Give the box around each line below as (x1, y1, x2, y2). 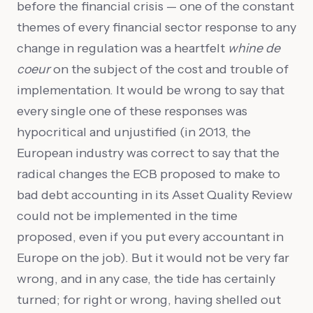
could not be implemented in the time (17, 208, 238, 224)
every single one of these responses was (17, 103, 247, 119)
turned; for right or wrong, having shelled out (17, 292, 281, 307)
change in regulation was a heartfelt (17, 41, 228, 56)
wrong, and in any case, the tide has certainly (17, 271, 275, 286)
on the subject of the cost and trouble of (50, 61, 289, 77)
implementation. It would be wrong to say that (17, 82, 284, 98)
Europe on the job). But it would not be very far (17, 250, 289, 265)
